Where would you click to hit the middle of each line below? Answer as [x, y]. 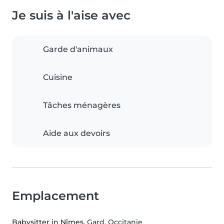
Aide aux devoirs [76, 133]
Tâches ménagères [82, 105]
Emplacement [55, 196]
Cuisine [58, 77]
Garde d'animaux [78, 49]
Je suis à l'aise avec [71, 15]
